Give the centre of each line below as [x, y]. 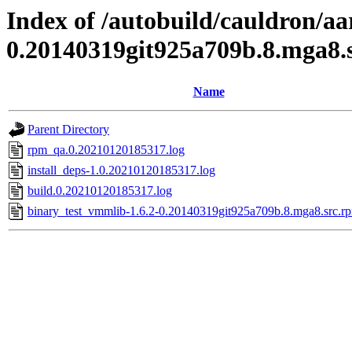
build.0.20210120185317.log [100, 191]
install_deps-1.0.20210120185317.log [121, 170]
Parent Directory [68, 130]
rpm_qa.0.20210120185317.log [106, 150]
